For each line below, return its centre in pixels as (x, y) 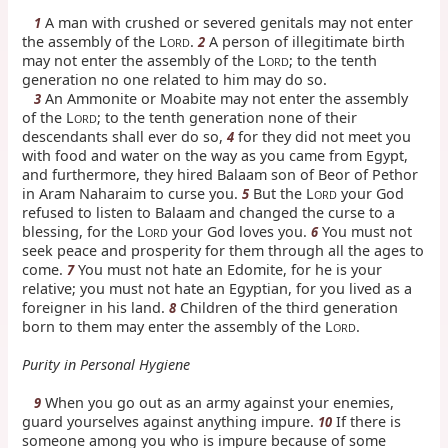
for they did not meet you (323, 136)
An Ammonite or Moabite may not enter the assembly (225, 98)
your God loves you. (240, 231)
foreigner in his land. (96, 307)
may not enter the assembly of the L (144, 60)
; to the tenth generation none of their (227, 117)
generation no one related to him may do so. (175, 79)
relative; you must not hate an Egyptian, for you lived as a (217, 288)
